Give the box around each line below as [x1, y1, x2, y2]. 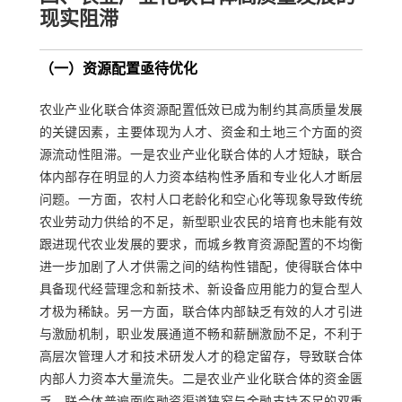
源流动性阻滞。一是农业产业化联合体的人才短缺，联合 [39, 149, 363, 163]
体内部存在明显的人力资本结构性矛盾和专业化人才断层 [39, 171, 363, 186]
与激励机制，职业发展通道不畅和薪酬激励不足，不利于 [39, 328, 363, 343]
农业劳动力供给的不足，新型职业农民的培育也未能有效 [39, 216, 363, 231]
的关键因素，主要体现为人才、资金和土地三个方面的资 [39, 127, 363, 141]
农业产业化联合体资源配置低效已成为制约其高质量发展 [39, 104, 363, 118]
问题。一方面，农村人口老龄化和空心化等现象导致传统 [39, 194, 363, 208]
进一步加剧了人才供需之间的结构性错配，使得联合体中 [39, 261, 363, 275]
